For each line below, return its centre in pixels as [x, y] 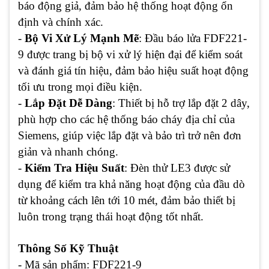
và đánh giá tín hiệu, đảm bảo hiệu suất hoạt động [133, 70]
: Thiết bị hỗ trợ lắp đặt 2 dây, [181, 103]
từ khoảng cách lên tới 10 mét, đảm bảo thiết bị [127, 200]
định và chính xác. [61, 22]
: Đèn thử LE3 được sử [177, 168]
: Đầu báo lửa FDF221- [193, 38]
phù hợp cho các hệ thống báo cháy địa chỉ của [126, 119]
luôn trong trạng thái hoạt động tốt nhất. [111, 216]
